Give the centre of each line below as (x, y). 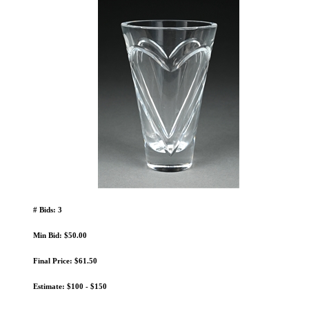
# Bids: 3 (48, 209)
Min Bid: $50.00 (60, 235)
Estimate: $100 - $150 (70, 286)
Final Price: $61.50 (65, 260)
